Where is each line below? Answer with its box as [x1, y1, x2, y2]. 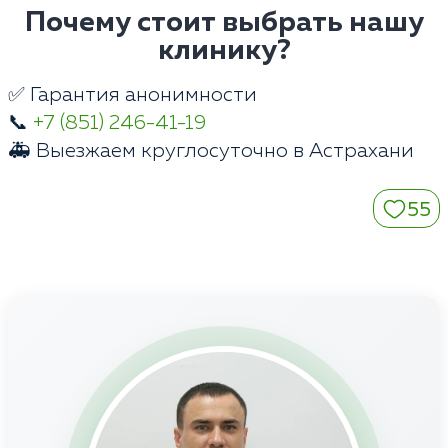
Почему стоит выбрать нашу [24, 8, 424, 37]
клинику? [157, 36, 291, 65]
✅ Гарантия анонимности [8, 84, 257, 105]
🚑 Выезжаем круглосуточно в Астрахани [8, 140, 414, 161]
